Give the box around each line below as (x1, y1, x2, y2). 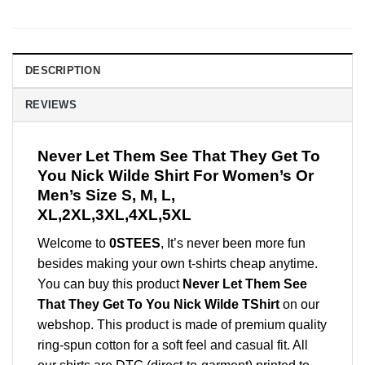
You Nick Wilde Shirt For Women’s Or (37, 167, 314, 185)
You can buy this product (37, 276, 182, 291)
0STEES (109, 235, 161, 250)
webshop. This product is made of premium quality (37, 317, 327, 332)
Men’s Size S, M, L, (37, 187, 175, 204)
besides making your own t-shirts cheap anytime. (37, 256, 318, 270)
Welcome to (37, 235, 109, 250)
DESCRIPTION (25, 64, 100, 77)
